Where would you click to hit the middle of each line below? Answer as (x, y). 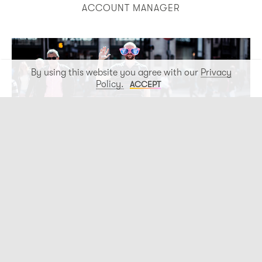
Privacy (216, 73)
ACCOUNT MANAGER (131, 8)
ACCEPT (145, 84)
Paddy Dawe (131, 198)
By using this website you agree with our (116, 73)
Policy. (110, 84)
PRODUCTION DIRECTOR (131, 216)
